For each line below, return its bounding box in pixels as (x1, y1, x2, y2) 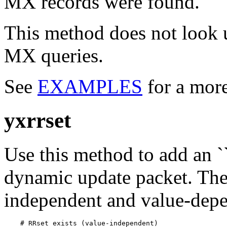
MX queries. (4, 44, 103, 66)
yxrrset (4, 108, 71, 132)
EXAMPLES (37, 75, 142, 97)
